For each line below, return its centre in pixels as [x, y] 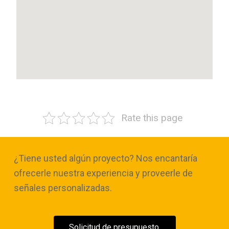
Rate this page [152, 118]
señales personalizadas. [63, 188]
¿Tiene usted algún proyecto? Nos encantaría [106, 158]
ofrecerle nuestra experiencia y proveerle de [103, 173]
